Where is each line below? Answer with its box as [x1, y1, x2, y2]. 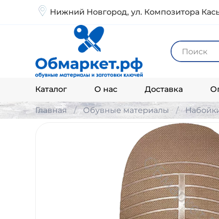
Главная [35, 105, 67, 115]
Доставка [145, 85, 183, 94]
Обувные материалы [83, 105, 169, 115]
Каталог [35, 85, 67, 94]
